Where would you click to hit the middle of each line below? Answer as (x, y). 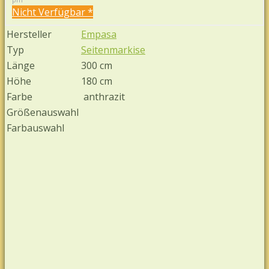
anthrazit (103, 96)
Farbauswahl (35, 128)
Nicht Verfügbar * (53, 12)
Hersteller (29, 34)
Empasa (99, 34)
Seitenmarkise (113, 50)
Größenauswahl (43, 112)
